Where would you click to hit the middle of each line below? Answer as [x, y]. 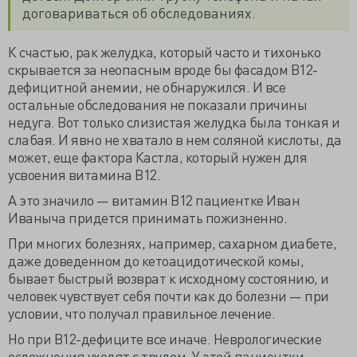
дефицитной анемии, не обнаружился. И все [147, 86]
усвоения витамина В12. [86, 174]
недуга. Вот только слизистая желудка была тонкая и [174, 121]
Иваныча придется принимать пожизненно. [149, 217]
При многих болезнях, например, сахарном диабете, [172, 242]
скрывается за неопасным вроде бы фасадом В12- [163, 69]
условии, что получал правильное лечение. [141, 312]
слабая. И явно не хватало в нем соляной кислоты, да [175, 139]
